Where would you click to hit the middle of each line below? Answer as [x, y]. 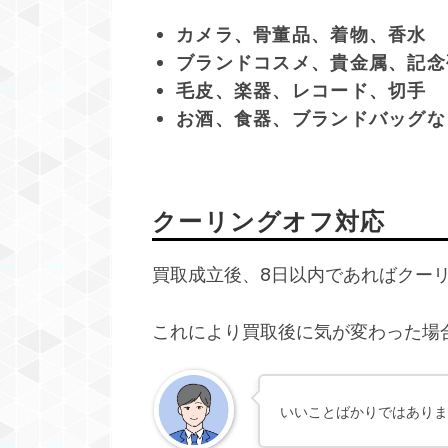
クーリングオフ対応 [269, 221]
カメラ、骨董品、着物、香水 [301, 34]
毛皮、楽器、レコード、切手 [301, 90]
